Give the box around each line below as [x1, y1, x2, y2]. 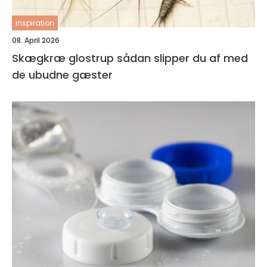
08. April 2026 [12, 35, 60, 45]
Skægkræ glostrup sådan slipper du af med [12, 51, 117, 66]
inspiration [15, 18, 54, 28]
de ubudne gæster [12, 67, 113, 82]
